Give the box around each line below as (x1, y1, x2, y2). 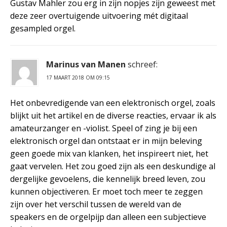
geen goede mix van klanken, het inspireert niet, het (10, 147, 208, 159)
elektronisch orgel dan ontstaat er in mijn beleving (10, 135, 202, 146)
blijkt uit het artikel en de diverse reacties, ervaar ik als (10, 109, 216, 121)
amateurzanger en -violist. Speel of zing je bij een (10, 122, 197, 134)
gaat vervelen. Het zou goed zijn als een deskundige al (10, 160, 215, 172)
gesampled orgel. (10, 22, 75, 34)
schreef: (128, 58, 158, 70)
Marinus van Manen (46, 58, 126, 70)
